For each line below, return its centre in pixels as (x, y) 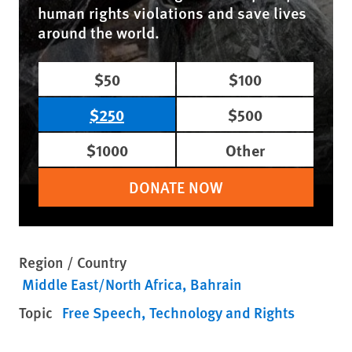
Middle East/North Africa (102, 284)
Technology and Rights (222, 312)
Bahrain (216, 284)
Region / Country (73, 262)
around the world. (99, 32)
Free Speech (102, 312)
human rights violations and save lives (172, 13)
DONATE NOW (176, 187)
